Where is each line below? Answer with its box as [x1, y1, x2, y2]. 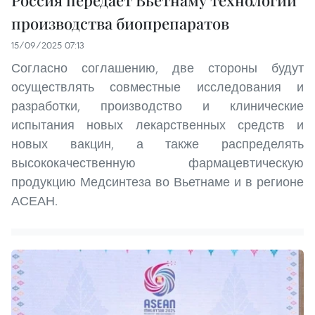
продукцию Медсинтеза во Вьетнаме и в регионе [11, 173, 304, 190]
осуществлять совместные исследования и [11, 78, 304, 95]
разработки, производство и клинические [11, 97, 304, 114]
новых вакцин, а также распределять [11, 135, 304, 152]
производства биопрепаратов [11, 12, 229, 34]
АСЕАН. [11, 192, 58, 209]
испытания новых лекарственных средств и [11, 116, 304, 133]
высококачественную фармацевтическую [11, 154, 304, 171]
